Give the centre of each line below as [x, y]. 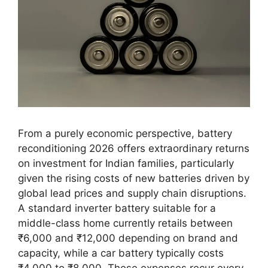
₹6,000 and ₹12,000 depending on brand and [128, 238]
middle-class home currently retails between [125, 223]
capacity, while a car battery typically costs [121, 253]
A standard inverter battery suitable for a [117, 208]
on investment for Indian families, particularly [126, 164]
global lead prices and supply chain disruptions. [132, 194]
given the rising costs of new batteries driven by [134, 179]
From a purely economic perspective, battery [125, 134]
